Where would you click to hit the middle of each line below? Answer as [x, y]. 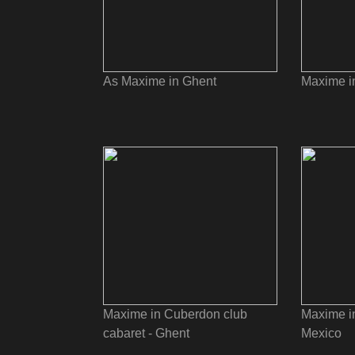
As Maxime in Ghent [160, 81]
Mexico [321, 333]
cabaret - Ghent [146, 333]
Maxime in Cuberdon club [175, 314]
